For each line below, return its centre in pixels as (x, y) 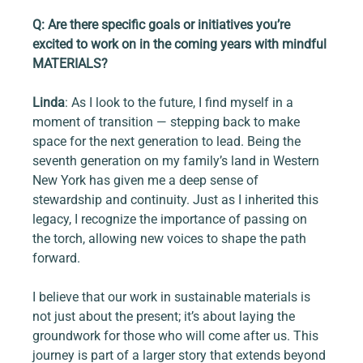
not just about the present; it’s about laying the (166, 317)
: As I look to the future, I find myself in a (181, 103)
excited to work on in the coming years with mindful (181, 45)
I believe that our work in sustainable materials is (173, 297)
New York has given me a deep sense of (147, 181)
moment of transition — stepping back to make (168, 122)
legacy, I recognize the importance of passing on (172, 220)
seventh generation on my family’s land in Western (178, 161)
